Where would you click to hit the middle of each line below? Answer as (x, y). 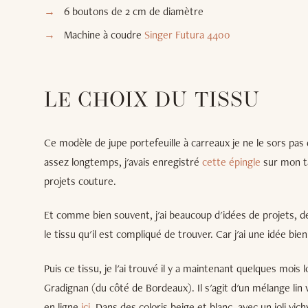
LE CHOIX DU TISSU (152, 101)
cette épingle (231, 162)
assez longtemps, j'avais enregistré (123, 162)
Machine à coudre (104, 34)
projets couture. (80, 181)
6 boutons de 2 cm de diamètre (133, 11)
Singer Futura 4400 (187, 34)
